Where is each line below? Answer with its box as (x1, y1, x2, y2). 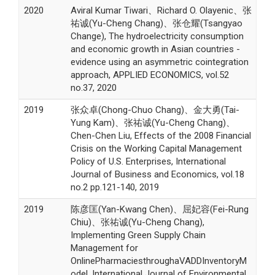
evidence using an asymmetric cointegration (70, 56, 249, 68)
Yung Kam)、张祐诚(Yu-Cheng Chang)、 (70, 117, 235, 128)
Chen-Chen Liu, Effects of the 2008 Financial (70, 130, 251, 141)
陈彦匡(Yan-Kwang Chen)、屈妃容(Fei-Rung (70, 203, 249, 215)
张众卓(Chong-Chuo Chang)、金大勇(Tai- (70, 104, 239, 115)
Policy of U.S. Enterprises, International (70, 155, 226, 167)
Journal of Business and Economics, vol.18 (70, 168, 244, 180)
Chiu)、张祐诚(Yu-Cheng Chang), (70, 216, 204, 228)
